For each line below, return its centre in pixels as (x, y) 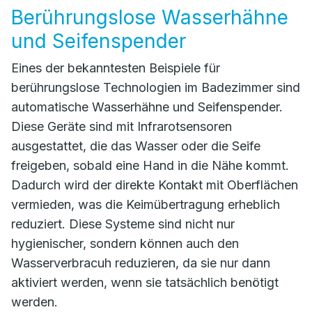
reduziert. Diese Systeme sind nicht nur (123, 224)
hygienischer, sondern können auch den (125, 243)
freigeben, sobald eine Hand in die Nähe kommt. (150, 165)
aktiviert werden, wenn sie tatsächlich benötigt (145, 282)
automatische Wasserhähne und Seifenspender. (147, 107)
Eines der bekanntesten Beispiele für (116, 68)
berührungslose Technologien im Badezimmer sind (156, 87)
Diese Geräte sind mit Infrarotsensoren (122, 126)
